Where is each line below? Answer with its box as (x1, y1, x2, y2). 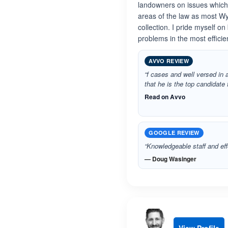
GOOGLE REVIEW (149, 129, 199, 136)
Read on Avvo (145, 92, 186, 101)
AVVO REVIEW (149, 57, 189, 65)
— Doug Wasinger (145, 154, 197, 163)
